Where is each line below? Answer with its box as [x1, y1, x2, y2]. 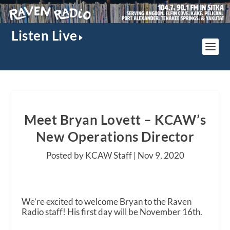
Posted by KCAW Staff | [46, 149, 138, 161]
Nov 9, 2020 [137, 149, 184, 161]
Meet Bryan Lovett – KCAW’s [24, 111, 206, 128]
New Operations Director [35, 128, 195, 145]
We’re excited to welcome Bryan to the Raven [22, 196, 192, 207]
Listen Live [11, 27, 78, 44]
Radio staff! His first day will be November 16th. [22, 206, 203, 217]
